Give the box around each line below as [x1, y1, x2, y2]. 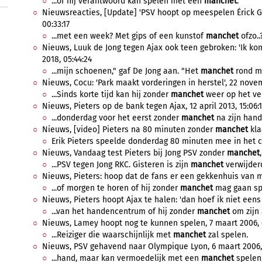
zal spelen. [206, 230, 248, 240]
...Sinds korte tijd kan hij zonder [51, 89, 171, 99]
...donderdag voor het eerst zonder [51, 113, 181, 123]
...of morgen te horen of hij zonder [51, 183, 180, 193]
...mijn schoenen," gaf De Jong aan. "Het [51, 66, 201, 76]
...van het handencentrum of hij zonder [51, 206, 197, 216]
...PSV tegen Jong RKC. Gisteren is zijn [51, 160, 191, 170]
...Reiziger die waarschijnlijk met [51, 230, 173, 240]
